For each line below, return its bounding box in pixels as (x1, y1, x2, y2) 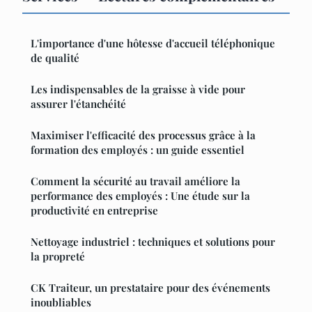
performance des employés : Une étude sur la (31, 189, 250, 203)
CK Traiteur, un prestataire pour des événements (31, 281, 270, 295)
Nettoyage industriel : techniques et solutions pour (31, 235, 275, 249)
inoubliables (31, 295, 91, 310)
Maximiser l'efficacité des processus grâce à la (31, 128, 256, 143)
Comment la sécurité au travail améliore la (31, 174, 240, 189)
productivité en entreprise (31, 203, 158, 218)
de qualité (31, 51, 79, 65)
